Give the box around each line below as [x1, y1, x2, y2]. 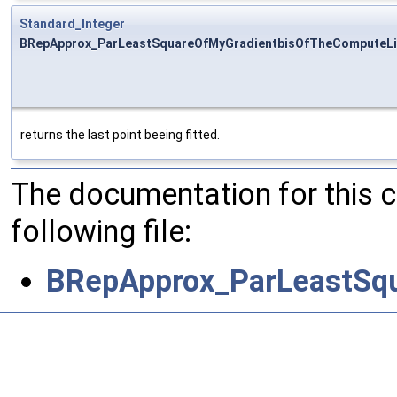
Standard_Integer [19, 16, 125, 31]
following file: [11, 213, 191, 249]
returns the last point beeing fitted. [20, 127, 220, 142]
